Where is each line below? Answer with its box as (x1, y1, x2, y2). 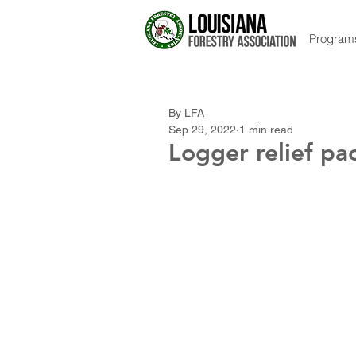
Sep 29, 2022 (168, 123, 236, 136)
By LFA (168, 106, 204, 119)
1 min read (239, 123, 293, 136)
